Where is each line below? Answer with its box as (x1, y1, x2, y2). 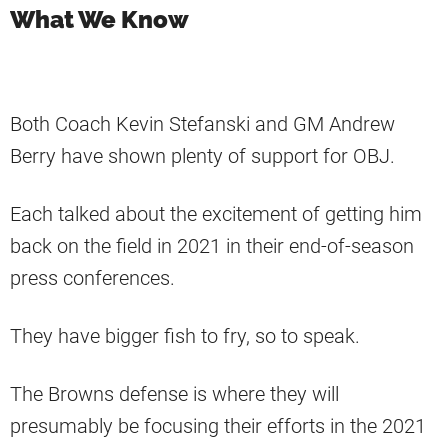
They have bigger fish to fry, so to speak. (10, 324, 360, 349)
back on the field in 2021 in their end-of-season (10, 234, 414, 259)
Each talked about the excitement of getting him (10, 202, 422, 227)
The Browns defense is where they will (10, 382, 339, 407)
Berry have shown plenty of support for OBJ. (10, 144, 395, 169)
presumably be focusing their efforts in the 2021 (10, 414, 426, 439)
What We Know (10, 5, 189, 35)
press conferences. (10, 266, 175, 291)
